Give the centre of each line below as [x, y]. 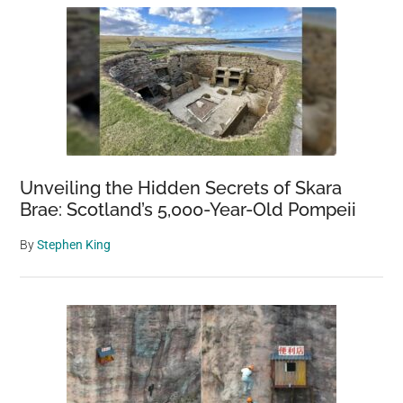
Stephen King [74, 245]
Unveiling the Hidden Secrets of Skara [181, 188]
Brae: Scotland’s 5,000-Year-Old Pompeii [188, 210]
